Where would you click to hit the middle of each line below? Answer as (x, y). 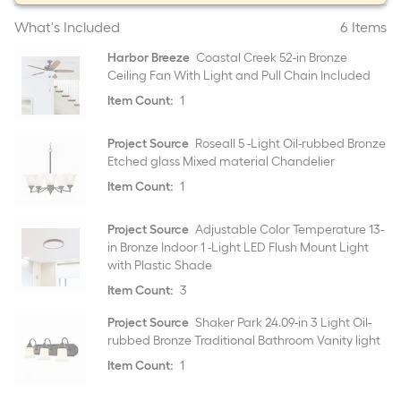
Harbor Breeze (149, 58)
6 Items (363, 27)
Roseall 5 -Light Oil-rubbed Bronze (289, 144)
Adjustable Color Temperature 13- (288, 230)
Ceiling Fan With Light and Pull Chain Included (239, 76)
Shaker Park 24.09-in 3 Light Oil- (282, 323)
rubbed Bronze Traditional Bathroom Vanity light (244, 341)
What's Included (67, 27)
